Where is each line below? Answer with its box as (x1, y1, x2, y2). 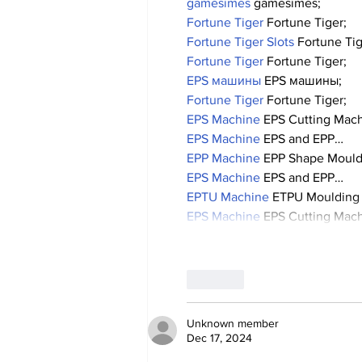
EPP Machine (187, 151, 260, 166)
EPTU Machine (187, 190, 269, 204)
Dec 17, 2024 (187, 331, 252, 345)
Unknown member (187, 317, 279, 330)
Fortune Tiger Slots (187, 35, 294, 49)
